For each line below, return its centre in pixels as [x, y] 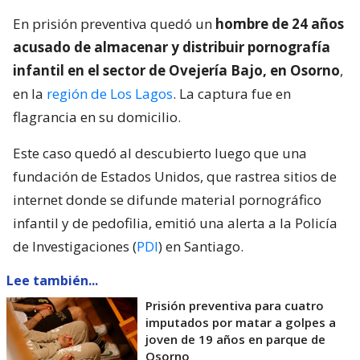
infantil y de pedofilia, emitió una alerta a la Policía [175, 223]
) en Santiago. [201, 246]
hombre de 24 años [278, 23]
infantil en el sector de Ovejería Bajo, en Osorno [176, 70]
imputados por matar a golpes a [241, 322]
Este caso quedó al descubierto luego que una [160, 153]
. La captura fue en [232, 93]
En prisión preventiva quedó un [112, 23]
